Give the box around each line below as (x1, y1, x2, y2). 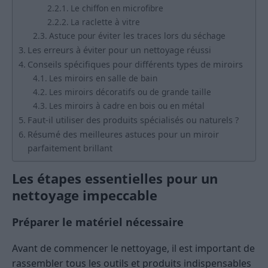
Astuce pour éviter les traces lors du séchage (48, 30, 226, 42)
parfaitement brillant (27, 142, 112, 154)
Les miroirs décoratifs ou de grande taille (48, 86, 211, 98)
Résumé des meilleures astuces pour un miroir (27, 129, 219, 141)
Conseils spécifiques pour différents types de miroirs (27, 59, 243, 71)
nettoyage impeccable (12, 186, 157, 205)
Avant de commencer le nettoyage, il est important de (12, 242, 255, 255)
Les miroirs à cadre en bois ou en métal (48, 100, 205, 112)
